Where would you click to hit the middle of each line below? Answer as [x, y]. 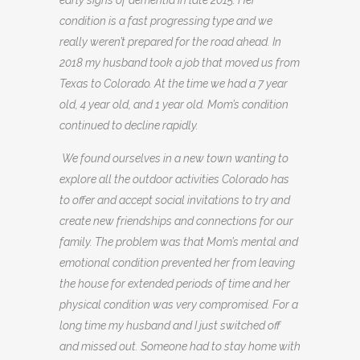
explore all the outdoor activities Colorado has [174, 180]
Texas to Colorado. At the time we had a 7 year [174, 84]
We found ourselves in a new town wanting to [175, 159]
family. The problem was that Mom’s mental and [179, 242]
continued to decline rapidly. [130, 126]
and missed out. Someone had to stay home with [180, 347]
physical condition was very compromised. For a [179, 305]
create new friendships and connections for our [176, 221]
